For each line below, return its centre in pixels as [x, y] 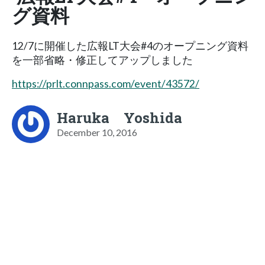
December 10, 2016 [97, 132]
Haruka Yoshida [119, 117]
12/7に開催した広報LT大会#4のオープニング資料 [130, 46]
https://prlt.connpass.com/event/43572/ [106, 83]
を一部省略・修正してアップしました [102, 60]
